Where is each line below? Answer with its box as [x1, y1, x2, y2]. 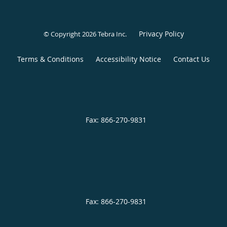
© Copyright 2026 [43, 29, 98, 39]
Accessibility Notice [96, 54, 161, 64]
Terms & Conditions [17, 54, 84, 64]
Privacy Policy [138, 29, 184, 39]
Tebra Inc [97, 29, 125, 39]
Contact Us [173, 54, 210, 64]
